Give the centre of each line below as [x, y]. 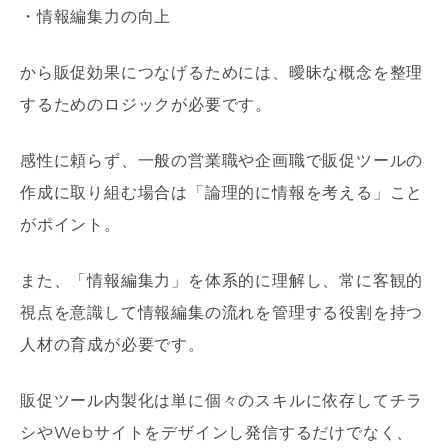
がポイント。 [70, 225]
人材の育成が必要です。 [112, 345]
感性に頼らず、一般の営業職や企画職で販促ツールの [222, 161]
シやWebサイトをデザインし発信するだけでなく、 [217, 433]
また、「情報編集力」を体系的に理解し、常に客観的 [222, 281]
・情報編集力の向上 [96, 17]
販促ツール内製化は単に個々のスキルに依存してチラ [222, 401]
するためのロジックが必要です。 [146, 105]
